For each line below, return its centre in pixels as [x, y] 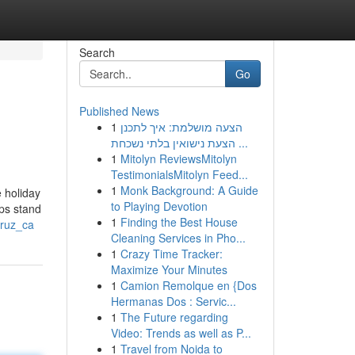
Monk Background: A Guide [189, 190]
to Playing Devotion [159, 206]
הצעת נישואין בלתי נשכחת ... [241, 143]
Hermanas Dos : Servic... [173, 301]
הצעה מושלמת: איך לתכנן [181, 127]
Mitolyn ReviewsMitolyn [178, 158]
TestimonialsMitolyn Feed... [179, 174]
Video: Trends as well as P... [181, 333]
